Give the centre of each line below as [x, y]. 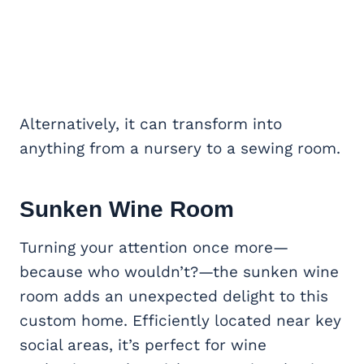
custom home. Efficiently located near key [180, 320]
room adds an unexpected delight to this [174, 296]
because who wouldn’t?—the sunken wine [179, 271]
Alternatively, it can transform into [151, 123]
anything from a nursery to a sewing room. [180, 148]
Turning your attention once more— [154, 247]
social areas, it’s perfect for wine [143, 344]
